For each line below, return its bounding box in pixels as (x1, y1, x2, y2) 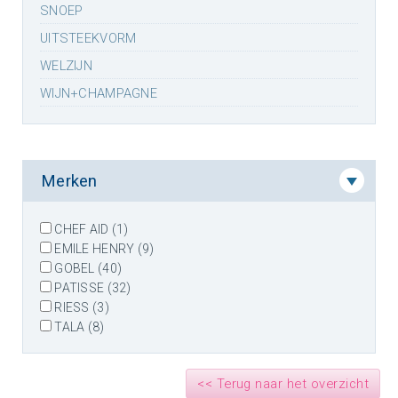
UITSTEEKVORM (40, 30, 137, 46)
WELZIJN (40, 58, 92, 74)
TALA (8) (52, 320, 105, 334)
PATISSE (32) (52, 281, 131, 295)
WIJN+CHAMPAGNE (40, 85, 157, 101)
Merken (41, 171, 98, 191)
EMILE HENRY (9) (52, 242, 155, 256)
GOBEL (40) (52, 261, 123, 275)
